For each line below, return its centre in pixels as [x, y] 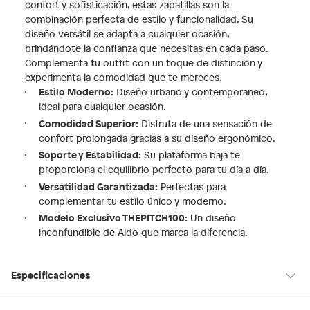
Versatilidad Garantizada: [98, 186]
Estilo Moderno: [76, 91]
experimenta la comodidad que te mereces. [124, 77]
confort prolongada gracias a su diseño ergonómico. [157, 138]
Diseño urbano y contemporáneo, [190, 92]
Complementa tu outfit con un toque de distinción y [144, 63]
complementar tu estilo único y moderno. [133, 201]
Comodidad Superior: [89, 123]
